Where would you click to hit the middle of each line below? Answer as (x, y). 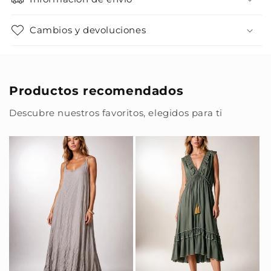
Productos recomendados (96, 90)
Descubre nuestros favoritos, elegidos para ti (116, 113)
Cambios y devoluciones (88, 30)
